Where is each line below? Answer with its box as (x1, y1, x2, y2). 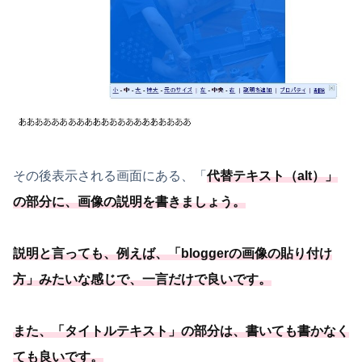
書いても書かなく (246, 323, 349, 338)
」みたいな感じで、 (26, 271, 142, 286)
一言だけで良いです (142, 271, 259, 286)
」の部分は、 (168, 323, 246, 338)
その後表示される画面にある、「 (13, 168, 207, 183)
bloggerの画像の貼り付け (181, 246, 332, 260)
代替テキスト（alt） (207, 168, 325, 183)
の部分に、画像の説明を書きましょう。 (13, 194, 246, 208)
